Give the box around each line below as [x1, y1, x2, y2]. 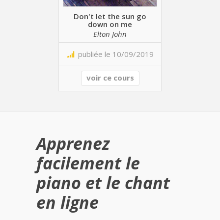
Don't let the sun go [74, 11, 146, 21]
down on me [88, 19, 132, 29]
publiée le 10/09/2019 [74, 49, 154, 59]
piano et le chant [36, 171, 170, 194]
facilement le [36, 152, 140, 175]
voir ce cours [86, 73, 134, 83]
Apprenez [36, 132, 110, 155]
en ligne [36, 191, 99, 214]
